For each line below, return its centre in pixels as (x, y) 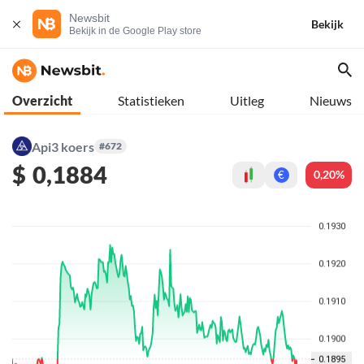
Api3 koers (63, 146)
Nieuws (331, 100)
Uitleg (247, 100)
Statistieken (151, 100)
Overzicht (42, 100)
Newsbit (89, 18)
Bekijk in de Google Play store (135, 31)
